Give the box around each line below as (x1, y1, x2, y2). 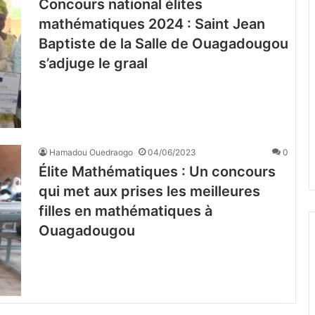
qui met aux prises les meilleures (39, 183, 260, 200)
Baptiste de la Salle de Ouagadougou (39, 35, 288, 52)
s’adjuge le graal (39, 55, 148, 72)
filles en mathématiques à (39, 202, 212, 220)
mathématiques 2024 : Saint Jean (39, 15, 265, 32)
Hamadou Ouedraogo (49, 147, 133, 158)
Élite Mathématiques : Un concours (39, 163, 276, 181)
